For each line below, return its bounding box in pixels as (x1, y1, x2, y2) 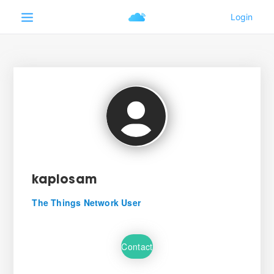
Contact (121, 240, 153, 253)
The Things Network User (32, 196, 141, 209)
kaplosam (32, 174, 97, 187)
